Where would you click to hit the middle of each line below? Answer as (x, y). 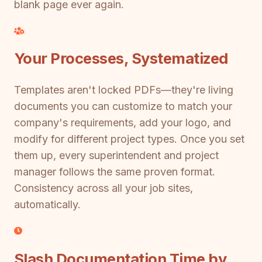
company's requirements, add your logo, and (123, 123)
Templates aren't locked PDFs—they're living (124, 90)
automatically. (47, 204)
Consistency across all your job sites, (104, 188)
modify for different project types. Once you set (129, 139)
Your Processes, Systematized (121, 58)
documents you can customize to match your (123, 106)
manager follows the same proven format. (115, 172)
